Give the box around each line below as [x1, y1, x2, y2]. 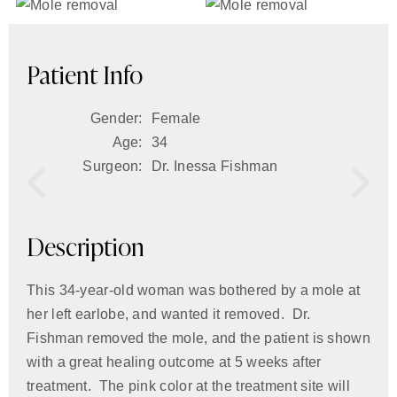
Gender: [90, 111, 143, 126]
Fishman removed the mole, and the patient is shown [27, 331, 370, 346]
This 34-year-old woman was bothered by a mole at [27, 283, 361, 298]
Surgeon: [82, 159, 143, 174]
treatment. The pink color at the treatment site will [27, 378, 350, 393]
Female [151, 111, 201, 126]
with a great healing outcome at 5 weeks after [27, 354, 322, 370]
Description [27, 230, 144, 263]
